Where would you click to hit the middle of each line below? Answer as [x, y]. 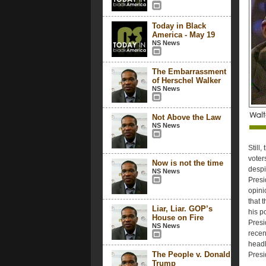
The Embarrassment [189, 72]
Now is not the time [187, 163]
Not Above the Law [186, 117]
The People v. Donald [191, 254]
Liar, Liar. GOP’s [182, 209]
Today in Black [179, 26]
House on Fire [178, 218]
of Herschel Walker [186, 80]
